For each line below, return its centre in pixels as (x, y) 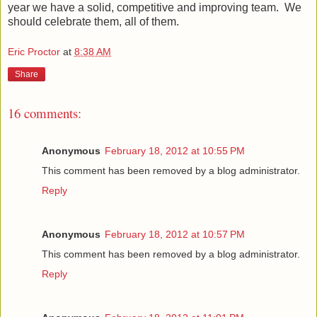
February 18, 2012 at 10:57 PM (175, 234)
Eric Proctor (34, 52)
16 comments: (45, 113)
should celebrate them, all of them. (93, 21)
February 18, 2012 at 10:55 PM (175, 150)
